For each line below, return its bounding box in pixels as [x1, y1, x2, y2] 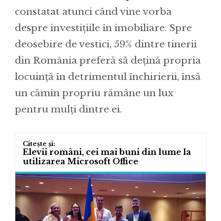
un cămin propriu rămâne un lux [15, 87, 174, 99]
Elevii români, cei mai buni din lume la [23, 147, 191, 157]
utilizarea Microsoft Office [23, 156, 138, 166]
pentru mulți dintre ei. [15, 103, 122, 115]
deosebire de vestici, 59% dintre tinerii [15, 38, 197, 50]
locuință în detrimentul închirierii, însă [15, 71, 201, 82]
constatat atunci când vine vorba [15, 5, 172, 17]
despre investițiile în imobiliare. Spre [15, 22, 192, 34]
